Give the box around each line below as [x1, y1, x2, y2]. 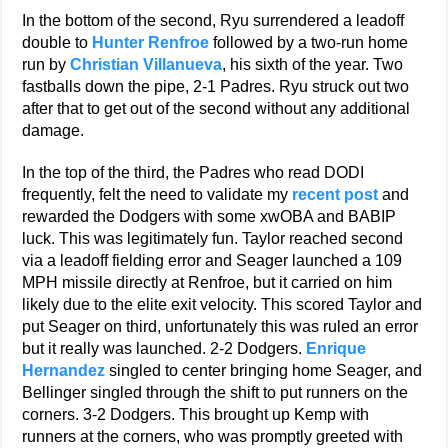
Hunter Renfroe [92, 34, 210, 52]
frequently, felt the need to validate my [22, 186, 293, 204]
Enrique [306, 340, 367, 358]
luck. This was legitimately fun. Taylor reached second [22, 230, 404, 248]
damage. [22, 122, 85, 140]
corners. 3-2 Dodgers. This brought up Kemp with [22, 406, 370, 424]
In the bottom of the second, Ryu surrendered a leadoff [22, 12, 405, 30]
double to [22, 34, 93, 52]
